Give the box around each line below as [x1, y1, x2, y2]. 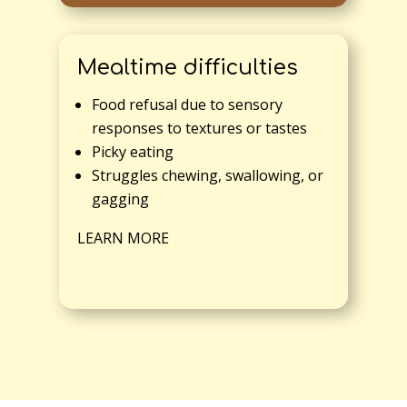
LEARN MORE [76, 228, 169, 249]
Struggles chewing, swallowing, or [91, 165, 323, 186]
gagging [91, 189, 149, 210]
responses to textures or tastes [91, 118, 307, 139]
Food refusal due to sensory [91, 94, 283, 115]
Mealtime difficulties [76, 56, 298, 80]
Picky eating [91, 142, 174, 163]
